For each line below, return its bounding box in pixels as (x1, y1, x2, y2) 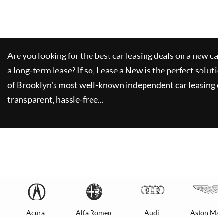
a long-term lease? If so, (7, 65, 95, 75)
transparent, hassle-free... (7, 94, 104, 105)
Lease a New (96, 65, 143, 75)
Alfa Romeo (75, 208, 111, 217)
